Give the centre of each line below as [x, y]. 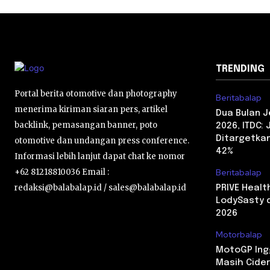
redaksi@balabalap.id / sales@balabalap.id [100, 188]
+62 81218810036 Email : [62, 172]
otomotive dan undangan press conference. [102, 141]
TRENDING [240, 69]
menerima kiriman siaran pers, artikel [91, 109]
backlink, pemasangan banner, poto [86, 125]
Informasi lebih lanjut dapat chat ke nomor [100, 156]
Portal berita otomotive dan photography [96, 94]
